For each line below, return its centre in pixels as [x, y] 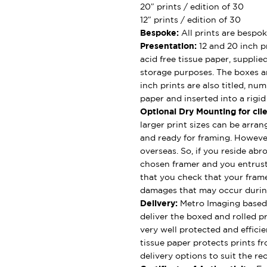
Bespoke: [159, 33]
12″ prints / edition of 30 [190, 20]
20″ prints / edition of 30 [192, 7]
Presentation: [168, 46]
